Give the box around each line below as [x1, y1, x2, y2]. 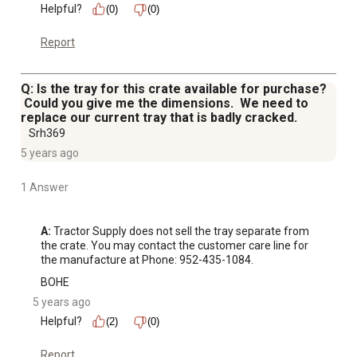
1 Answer [21, 181, 69, 194]
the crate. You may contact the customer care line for [41, 239, 308, 253]
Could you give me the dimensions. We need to [21, 96, 308, 112]
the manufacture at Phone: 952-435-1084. [41, 253, 253, 267]
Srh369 [29, 127, 65, 140]
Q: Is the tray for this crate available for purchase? [21, 81, 327, 97]
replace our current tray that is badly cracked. [21, 110, 297, 126]
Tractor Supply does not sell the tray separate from [51, 225, 309, 238]
